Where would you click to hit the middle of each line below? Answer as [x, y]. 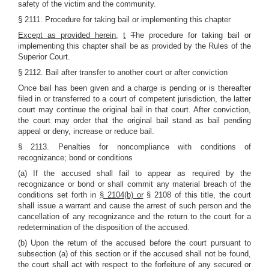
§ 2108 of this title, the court [197, 195]
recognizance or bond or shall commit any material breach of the [134, 184]
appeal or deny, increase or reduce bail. [86, 131]
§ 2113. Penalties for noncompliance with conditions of [134, 147]
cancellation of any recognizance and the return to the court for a [134, 216]
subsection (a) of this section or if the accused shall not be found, [134, 254]
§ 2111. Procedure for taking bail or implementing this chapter [124, 20]
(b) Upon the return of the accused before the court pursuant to [134, 243]
